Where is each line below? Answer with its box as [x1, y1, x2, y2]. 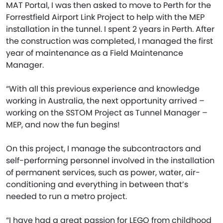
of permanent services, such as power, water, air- [6, 166, 200, 178]
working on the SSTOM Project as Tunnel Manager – [6, 107, 208, 118]
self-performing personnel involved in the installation [6, 154, 215, 166]
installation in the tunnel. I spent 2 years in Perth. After [6, 23, 215, 35]
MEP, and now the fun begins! [6, 118, 122, 130]
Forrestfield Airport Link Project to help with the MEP [6, 11, 205, 23]
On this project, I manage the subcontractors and [6, 142, 201, 154]
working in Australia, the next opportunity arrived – [6, 95, 205, 107]
